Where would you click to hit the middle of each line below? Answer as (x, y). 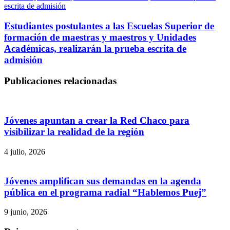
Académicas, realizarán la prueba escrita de (95, 48)
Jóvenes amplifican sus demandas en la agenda (103, 181)
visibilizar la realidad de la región (74, 132)
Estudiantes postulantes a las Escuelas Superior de (109, 26)
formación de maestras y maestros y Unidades (100, 37)
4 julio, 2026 (25, 151)
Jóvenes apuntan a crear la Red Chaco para (97, 121)
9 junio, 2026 (26, 212)
